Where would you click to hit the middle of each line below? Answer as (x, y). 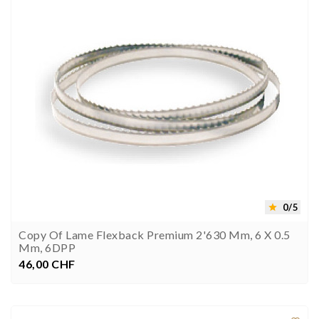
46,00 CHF (47, 264)
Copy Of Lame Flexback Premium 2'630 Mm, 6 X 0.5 (155, 235)
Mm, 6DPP (47, 248)
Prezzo (62, 263)
